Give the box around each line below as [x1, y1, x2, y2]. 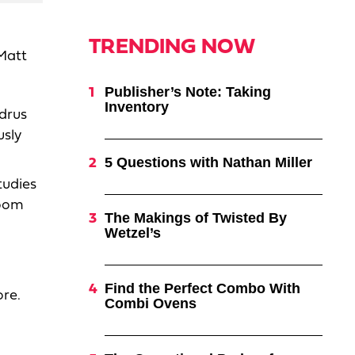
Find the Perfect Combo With [104, 281, 300, 296]
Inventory [104, 99, 169, 115]
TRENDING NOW [88, 37, 255, 59]
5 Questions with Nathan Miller [104, 155, 312, 170]
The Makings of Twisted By [104, 210, 287, 226]
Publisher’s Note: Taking [104, 84, 271, 100]
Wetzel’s [104, 225, 161, 241]
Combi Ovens [104, 296, 197, 311]
